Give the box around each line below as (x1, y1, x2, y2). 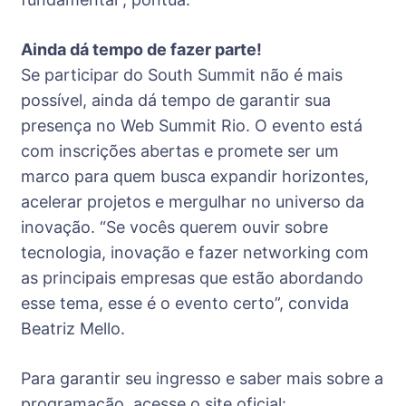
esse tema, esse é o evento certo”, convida (21, 293, 349, 313)
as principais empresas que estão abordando (21, 267, 363, 287)
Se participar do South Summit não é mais (21, 64, 343, 84)
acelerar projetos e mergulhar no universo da (21, 191, 364, 211)
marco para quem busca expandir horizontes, (21, 166, 369, 186)
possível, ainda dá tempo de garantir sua (21, 90, 331, 110)
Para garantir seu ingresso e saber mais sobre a (21, 368, 383, 388)
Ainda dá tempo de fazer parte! (21, 39, 262, 59)
